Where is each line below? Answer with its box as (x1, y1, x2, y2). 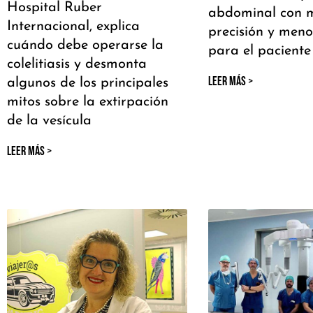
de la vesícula (7, 114, 92, 129)
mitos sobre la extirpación (7, 95, 168, 110)
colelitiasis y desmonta (7, 57, 147, 72)
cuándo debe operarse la (7, 38, 163, 53)
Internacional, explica (7, 20, 140, 34)
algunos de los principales (7, 76, 168, 91)
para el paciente (208, 44, 311, 59)
